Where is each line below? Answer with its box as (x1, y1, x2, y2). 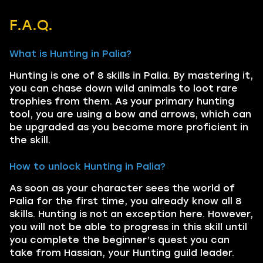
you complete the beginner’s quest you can (9, 234, 230, 245)
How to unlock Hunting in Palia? (9, 160, 166, 172)
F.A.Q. (9, 16, 53, 33)
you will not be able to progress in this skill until (9, 221, 247, 232)
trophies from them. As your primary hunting (9, 95, 234, 107)
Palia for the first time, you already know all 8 (9, 195, 241, 207)
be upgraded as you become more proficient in (9, 121, 248, 133)
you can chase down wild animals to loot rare (9, 82, 238, 94)
